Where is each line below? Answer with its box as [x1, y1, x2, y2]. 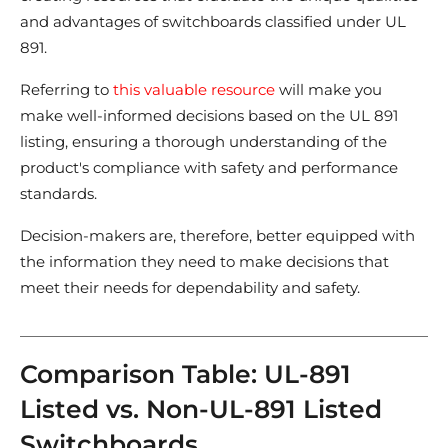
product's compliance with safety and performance [20, 158, 398, 178]
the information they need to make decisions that [20, 252, 389, 272]
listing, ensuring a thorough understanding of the [20, 132, 387, 152]
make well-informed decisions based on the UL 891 [20, 106, 398, 126]
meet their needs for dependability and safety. [20, 278, 360, 298]
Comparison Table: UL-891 [20, 359, 351, 390]
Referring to [20, 80, 113, 100]
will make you [279, 80, 382, 100]
